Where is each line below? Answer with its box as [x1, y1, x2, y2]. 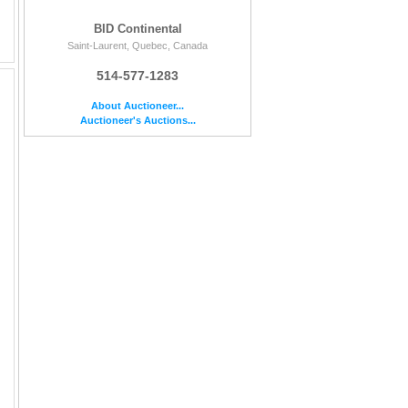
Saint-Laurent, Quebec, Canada [67, 40, 208, 52]
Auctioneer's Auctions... [79, 115, 196, 127]
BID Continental [93, 22, 182, 36]
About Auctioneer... [91, 100, 184, 112]
